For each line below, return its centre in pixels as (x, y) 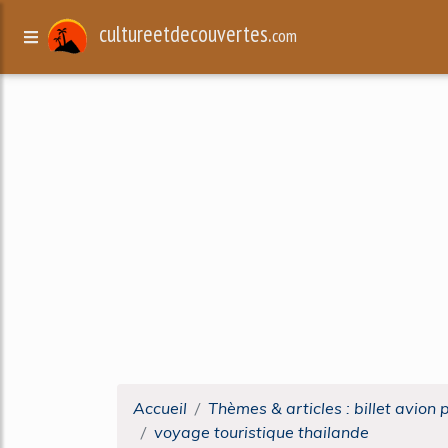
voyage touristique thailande (261, 432)
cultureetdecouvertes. (186, 34)
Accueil (160, 408)
